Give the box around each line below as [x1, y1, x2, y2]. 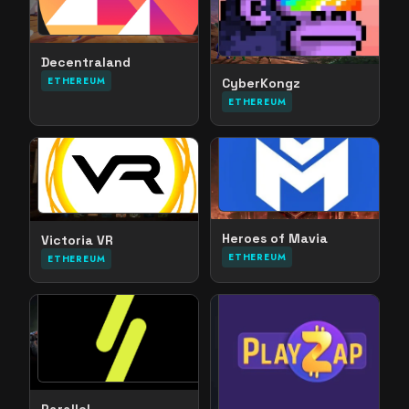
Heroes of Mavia [222, 229, 328, 246]
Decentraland [41, 54, 131, 71]
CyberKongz [222, 75, 300, 92]
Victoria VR [41, 232, 113, 249]
